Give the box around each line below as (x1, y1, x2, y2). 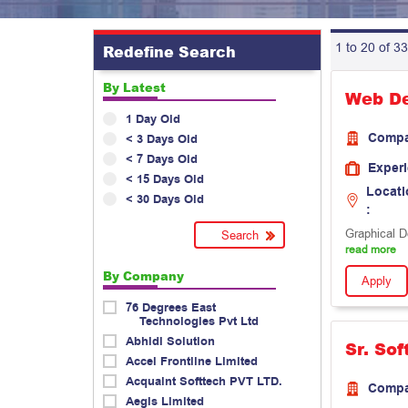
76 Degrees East (126, 299, 216, 317)
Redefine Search (103, 42, 236, 63)
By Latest (103, 79, 166, 97)
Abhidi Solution (126, 332, 215, 351)
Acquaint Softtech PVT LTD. (126, 372, 282, 391)
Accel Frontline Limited (126, 352, 258, 371)
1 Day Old (126, 110, 180, 128)
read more (344, 242, 396, 258)
